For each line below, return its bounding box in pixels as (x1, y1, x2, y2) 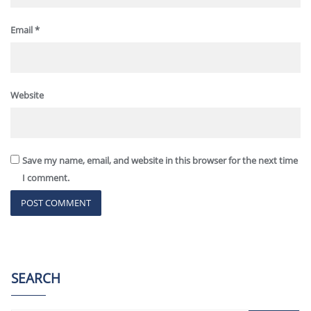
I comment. (22, 171, 69, 185)
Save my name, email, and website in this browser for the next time (22, 154, 298, 167)
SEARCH (11, 269, 60, 288)
